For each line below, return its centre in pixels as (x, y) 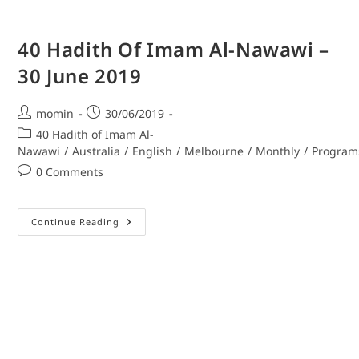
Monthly (278, 151)
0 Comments (70, 172)
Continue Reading (76, 222)
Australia (97, 151)
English (153, 151)
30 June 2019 (80, 76)
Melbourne (214, 151)
